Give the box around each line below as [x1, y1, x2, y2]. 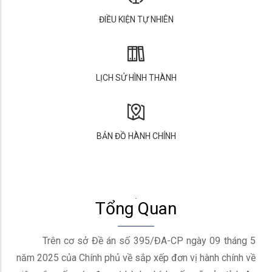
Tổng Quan [95, 199, 177, 219]
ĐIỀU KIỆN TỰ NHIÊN [98, 15, 174, 24]
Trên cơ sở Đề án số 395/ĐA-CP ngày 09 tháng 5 [16, 235, 256, 246]
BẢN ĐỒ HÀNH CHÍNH [96, 131, 176, 141]
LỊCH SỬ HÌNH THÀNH [95, 73, 177, 83]
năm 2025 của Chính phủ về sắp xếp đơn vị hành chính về [16, 252, 256, 263]
